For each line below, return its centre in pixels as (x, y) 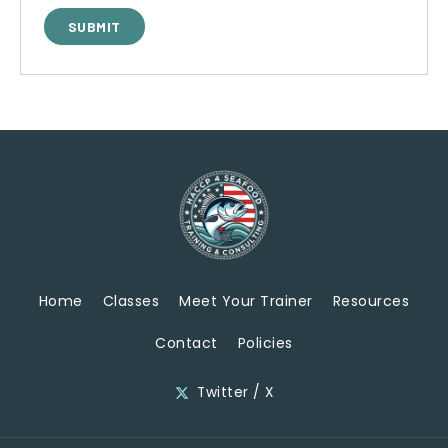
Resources (371, 301)
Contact (186, 343)
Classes (131, 301)
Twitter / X (235, 392)
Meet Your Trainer (246, 301)
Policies (265, 343)
